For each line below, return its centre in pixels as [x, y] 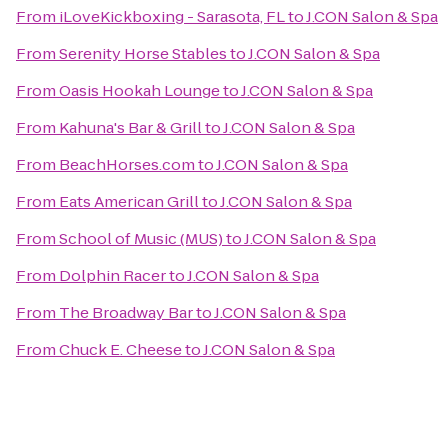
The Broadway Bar [126, 312]
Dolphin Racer [112, 275]
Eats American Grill [129, 201]
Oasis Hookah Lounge [139, 90]
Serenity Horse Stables [143, 53]
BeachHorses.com [127, 164]
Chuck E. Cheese [120, 349]
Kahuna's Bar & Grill [130, 127]
